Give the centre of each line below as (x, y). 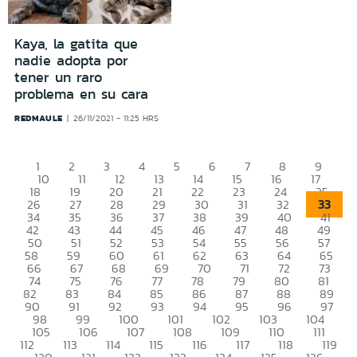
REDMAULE (39, 118)
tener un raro (58, 77)
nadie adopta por (71, 60)
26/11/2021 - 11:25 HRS (116, 118)
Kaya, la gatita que (76, 43)
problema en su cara (81, 94)
